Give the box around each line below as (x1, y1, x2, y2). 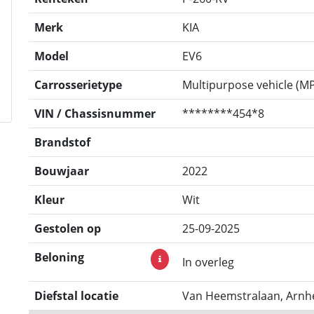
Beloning (34, 250, 84, 265)
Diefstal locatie (34, 288, 118, 303)
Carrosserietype (34, 77, 122, 93)
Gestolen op (34, 221, 101, 236)
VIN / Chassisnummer (34, 106, 156, 121)
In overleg (182, 254, 234, 270)
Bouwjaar (34, 163, 89, 179)
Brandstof (34, 135, 90, 150)
